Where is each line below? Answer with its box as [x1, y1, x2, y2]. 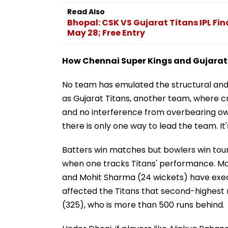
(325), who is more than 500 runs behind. [62, 198, 224, 211]
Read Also [67, 6, 105, 17]
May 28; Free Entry [67, 26, 145, 39]
